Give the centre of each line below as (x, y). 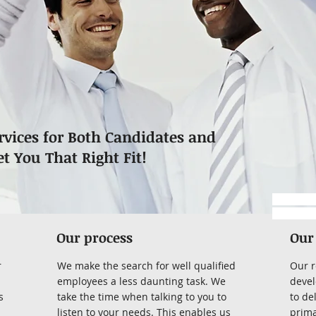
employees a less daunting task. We (141, 281)
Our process (95, 238)
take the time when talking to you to (142, 297)
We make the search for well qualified (146, 266)
